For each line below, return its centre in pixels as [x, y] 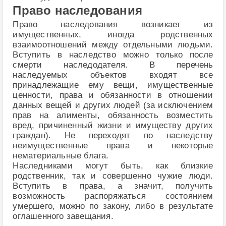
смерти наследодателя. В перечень [113, 65]
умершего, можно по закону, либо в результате [113, 206]
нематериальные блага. [61, 156]
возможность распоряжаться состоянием [113, 196]
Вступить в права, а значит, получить [113, 186]
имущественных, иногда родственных [113, 35]
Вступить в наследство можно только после [113, 55]
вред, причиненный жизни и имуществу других [113, 126]
